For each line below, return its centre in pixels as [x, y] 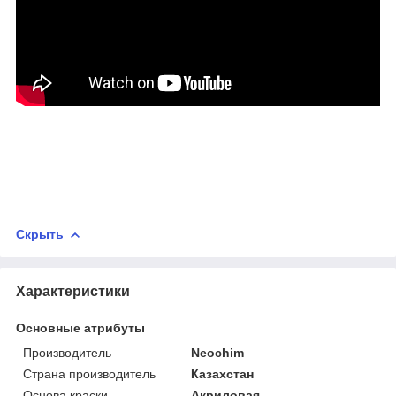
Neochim [218, 353]
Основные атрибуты [80, 328]
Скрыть [40, 235]
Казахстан [223, 374]
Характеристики [73, 292]
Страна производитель [89, 374]
